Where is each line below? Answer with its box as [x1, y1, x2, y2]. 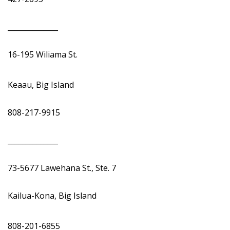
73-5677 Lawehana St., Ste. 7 [8, 162, 118, 174]
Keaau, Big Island [8, 79, 76, 90]
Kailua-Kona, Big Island [8, 190, 99, 201]
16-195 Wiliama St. [8, 49, 80, 60]
